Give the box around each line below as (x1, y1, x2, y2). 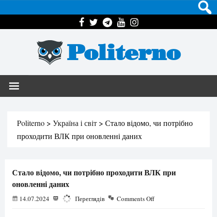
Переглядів (74, 194, 105, 203)
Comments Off (117, 194, 155, 203)
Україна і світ (53, 118, 97, 128)
